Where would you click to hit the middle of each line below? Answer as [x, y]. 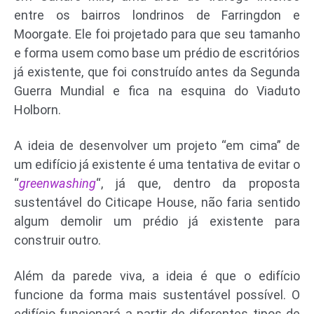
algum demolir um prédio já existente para [157, 221]
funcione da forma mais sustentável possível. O [157, 294]
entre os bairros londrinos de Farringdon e [157, 15]
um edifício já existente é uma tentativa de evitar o [157, 164]
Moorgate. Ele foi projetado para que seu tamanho [157, 34]
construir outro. [57, 240]
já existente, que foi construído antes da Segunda [157, 71]
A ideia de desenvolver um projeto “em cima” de [157, 145]
